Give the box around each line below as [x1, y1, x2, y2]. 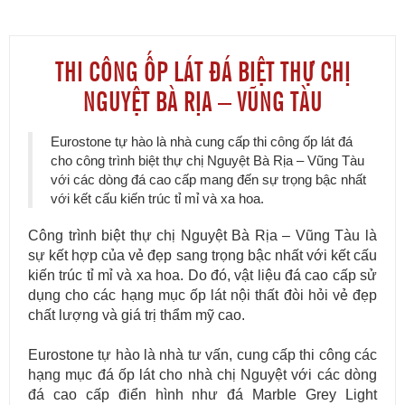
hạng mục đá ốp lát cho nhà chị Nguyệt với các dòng [28, 367, 377, 382]
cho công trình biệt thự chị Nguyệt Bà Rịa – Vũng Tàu [51, 153, 364, 168]
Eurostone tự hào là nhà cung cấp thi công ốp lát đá [51, 134, 353, 149]
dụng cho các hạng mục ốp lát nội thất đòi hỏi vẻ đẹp [28, 287, 377, 303]
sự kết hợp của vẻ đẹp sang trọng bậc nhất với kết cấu [28, 248, 377, 263]
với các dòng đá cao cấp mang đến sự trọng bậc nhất [51, 172, 366, 187]
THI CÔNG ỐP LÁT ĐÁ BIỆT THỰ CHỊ [54, 51, 351, 88]
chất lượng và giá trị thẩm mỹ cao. [28, 307, 245, 323]
